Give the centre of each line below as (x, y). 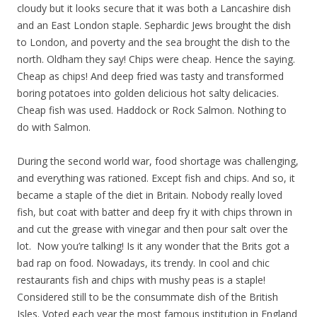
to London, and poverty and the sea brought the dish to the (154, 42)
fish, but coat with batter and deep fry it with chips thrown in (155, 212)
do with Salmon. (55, 127)
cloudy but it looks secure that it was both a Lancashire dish (154, 8)
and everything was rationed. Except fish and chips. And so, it (156, 178)
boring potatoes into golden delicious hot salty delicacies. (148, 93)
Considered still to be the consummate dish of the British (148, 297)
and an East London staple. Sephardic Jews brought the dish (154, 25)
